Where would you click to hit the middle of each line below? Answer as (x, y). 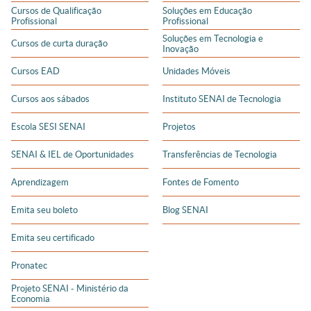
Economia (31, 299)
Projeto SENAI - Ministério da (70, 288)
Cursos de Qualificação (56, 10)
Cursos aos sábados (50, 99)
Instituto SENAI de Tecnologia (222, 99)
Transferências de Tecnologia (220, 155)
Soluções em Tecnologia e (213, 38)
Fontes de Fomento (201, 183)
